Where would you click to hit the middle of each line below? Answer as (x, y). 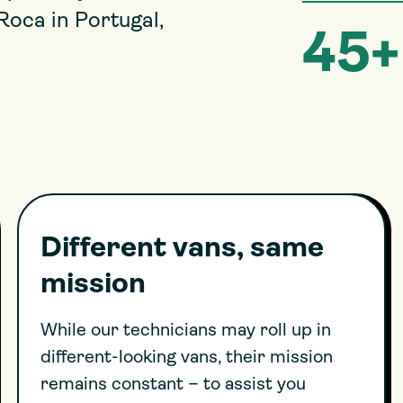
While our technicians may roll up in (186, 331)
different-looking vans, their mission (187, 358)
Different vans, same (183, 249)
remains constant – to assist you (174, 385)
